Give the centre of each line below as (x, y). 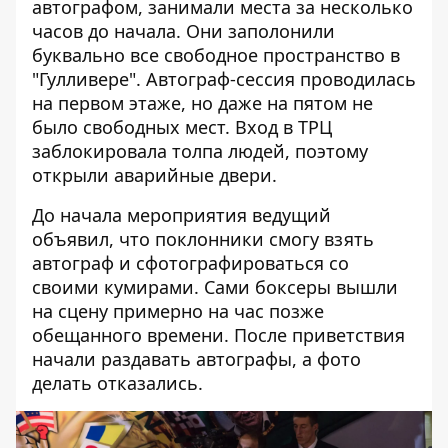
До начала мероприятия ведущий (181, 215)
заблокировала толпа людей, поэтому (200, 151)
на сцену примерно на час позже (178, 311)
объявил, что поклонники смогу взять (203, 239)
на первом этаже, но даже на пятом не (202, 103)
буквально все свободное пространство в (216, 55)
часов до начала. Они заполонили (183, 31)
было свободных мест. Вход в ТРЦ (182, 127)
